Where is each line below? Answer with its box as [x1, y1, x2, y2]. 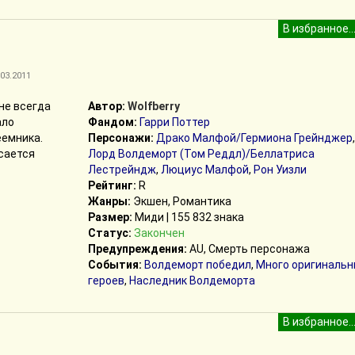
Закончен [133, 227, 185, 239]
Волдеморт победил [143, 258, 251, 271]
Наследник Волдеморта [128, 274, 255, 287]
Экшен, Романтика [130, 195, 231, 208]
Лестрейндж [87, 163, 156, 176]
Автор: [87, 100, 125, 113]
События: [87, 258, 142, 271]
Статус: [87, 227, 132, 239]
